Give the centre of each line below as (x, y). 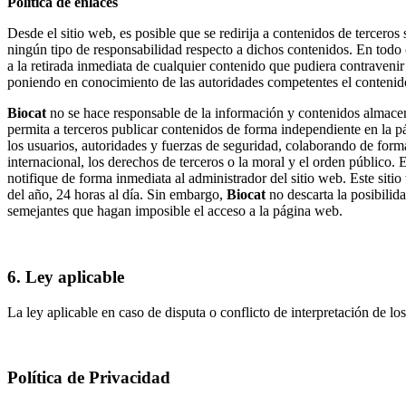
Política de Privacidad (89, 378)
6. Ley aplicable (66, 276)
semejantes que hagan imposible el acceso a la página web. (175, 211)
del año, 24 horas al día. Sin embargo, (117, 195)
